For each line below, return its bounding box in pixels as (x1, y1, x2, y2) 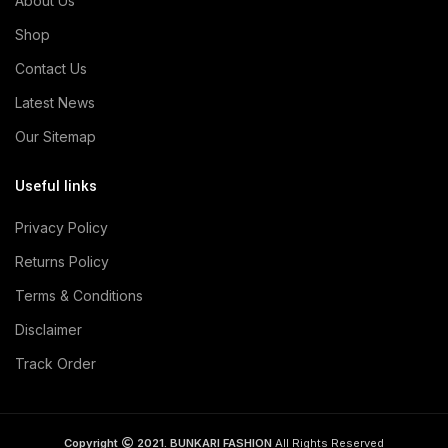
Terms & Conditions (15, 287, 143, 305)
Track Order (15, 355, 96, 373)
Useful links (15, 176, 97, 198)
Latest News (15, 94, 95, 112)
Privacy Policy (15, 219, 108, 237)
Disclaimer (15, 321, 82, 339)
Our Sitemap (15, 128, 96, 146)
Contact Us (15, 60, 87, 78)
